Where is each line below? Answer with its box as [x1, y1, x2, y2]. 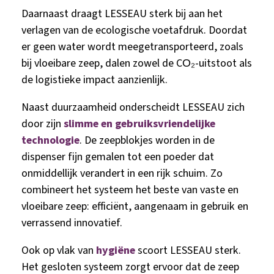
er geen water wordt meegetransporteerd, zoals [21, 39, 243, 55]
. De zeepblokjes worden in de [80, 133, 215, 149]
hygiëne [96, 243, 138, 259]
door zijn [21, 116, 64, 132]
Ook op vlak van [21, 243, 96, 259]
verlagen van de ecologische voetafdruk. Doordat [21, 23, 247, 39]
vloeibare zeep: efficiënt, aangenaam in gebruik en [21, 199, 248, 215]
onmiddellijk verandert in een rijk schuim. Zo [21, 166, 223, 182]
